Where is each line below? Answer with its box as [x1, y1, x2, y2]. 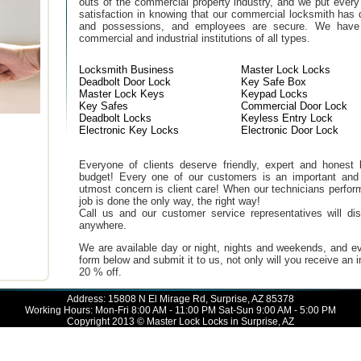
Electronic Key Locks [79, 124, 179, 136]
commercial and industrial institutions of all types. [79, 32, 310, 44]
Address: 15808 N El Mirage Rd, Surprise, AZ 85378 [67, 293, 294, 305]
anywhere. [79, 219, 127, 231]
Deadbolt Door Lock [79, 76, 171, 88]
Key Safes [79, 100, 128, 112]
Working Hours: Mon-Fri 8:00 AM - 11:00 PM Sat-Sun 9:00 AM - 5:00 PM [25, 305, 336, 316]
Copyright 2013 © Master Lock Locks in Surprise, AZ [67, 316, 294, 327]
